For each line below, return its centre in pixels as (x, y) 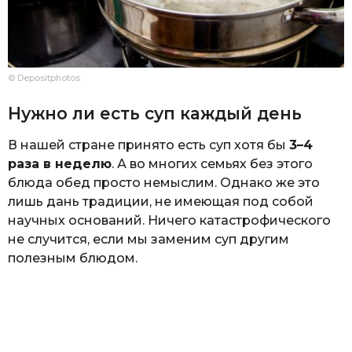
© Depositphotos (44, 78)
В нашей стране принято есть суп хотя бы (148, 145)
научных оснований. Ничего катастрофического (169, 220)
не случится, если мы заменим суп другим (148, 239)
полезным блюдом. (73, 258)
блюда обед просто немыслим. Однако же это (164, 182)
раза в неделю (60, 163)
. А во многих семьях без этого (212, 163)
